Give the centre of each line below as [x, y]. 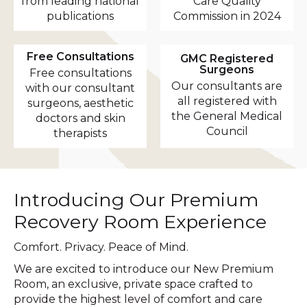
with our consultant [80, 88]
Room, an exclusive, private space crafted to [133, 284]
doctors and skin [80, 118]
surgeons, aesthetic [80, 103]
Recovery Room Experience [140, 221]
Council [227, 131]
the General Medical [227, 116]
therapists [80, 133]
